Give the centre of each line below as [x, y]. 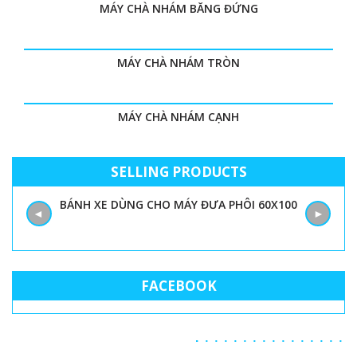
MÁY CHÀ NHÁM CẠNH [178, 117]
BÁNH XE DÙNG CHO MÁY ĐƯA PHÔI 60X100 [178, 205]
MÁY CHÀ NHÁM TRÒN [178, 63]
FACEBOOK [178, 286]
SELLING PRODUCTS [178, 172]
